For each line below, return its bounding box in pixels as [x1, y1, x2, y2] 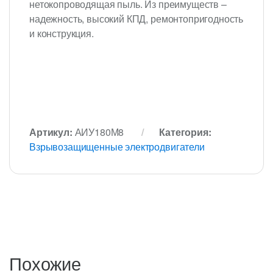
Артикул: [29, 124, 75, 139]
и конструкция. [29, 26, 94, 41]
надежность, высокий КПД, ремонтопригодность [29, 12, 244, 26]
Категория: [159, 124, 211, 139]
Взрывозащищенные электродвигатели [29, 139, 205, 154]
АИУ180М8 [74, 124, 124, 139]
